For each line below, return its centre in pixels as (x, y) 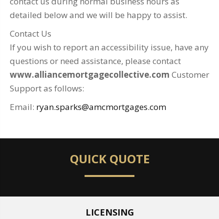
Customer (189, 75)
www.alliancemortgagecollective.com (90, 75)
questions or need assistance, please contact (95, 61)
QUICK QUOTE (109, 159)
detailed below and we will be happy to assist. (99, 15)
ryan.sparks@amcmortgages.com (101, 107)
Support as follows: (47, 88)
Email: (23, 107)
